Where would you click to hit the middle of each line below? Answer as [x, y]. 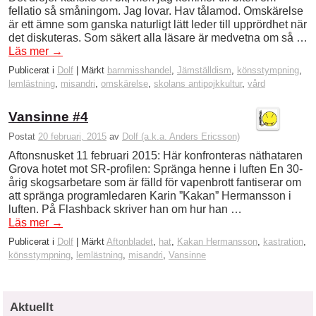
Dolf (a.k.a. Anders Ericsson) [181, 136]
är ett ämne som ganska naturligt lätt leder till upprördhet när [158, 25]
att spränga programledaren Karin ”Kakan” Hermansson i [150, 195]
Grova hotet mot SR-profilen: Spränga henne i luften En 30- [156, 169]
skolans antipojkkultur [198, 84]
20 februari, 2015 [72, 136]
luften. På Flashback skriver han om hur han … [125, 209]
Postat [23, 136]
